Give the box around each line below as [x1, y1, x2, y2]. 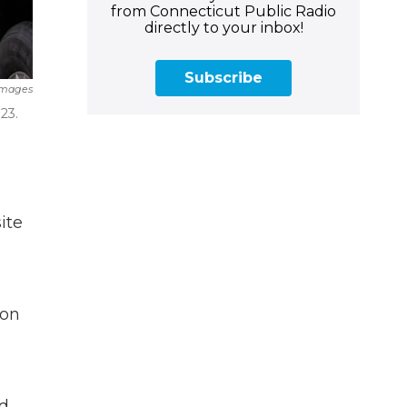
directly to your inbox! [144, 18, 303, 36]
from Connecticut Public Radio [111, 2, 336, 20]
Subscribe [184, 68, 263, 86]
